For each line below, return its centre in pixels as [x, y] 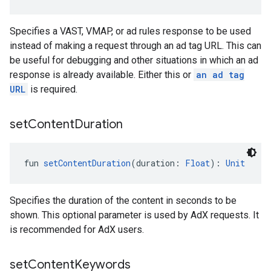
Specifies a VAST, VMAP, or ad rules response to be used [130, 31]
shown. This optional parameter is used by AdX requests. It [134, 215]
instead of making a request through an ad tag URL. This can [135, 46]
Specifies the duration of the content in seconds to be [123, 201]
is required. [53, 89]
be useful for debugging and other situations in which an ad [134, 60]
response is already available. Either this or [102, 75]
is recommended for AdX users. [77, 230]
